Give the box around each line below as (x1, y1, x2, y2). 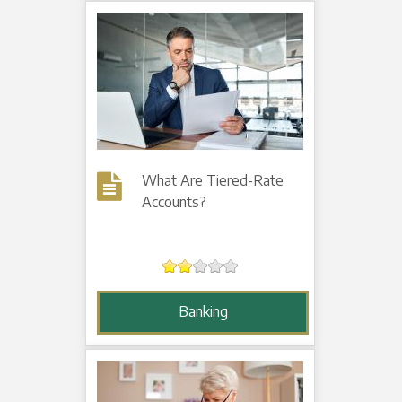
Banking (178, 302, 228, 321)
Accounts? (142, 193, 207, 212)
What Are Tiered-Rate (142, 171, 284, 190)
